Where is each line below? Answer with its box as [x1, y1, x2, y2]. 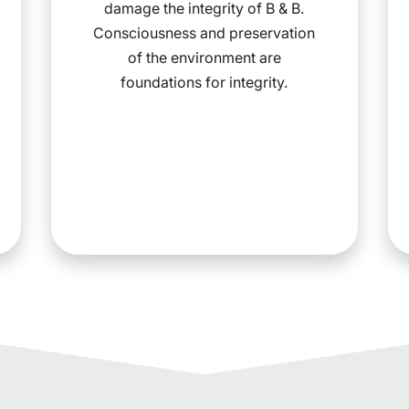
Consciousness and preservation [93, 23, 316, 42]
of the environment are [127, 47, 281, 67]
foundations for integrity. [121, 72, 288, 91]
